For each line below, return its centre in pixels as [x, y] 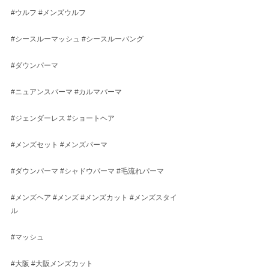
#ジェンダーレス [38, 118]
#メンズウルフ [62, 13]
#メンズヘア [31, 198]
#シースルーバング [113, 39]
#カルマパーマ [98, 92]
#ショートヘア [91, 118]
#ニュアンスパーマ [42, 92]
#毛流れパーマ [140, 171]
